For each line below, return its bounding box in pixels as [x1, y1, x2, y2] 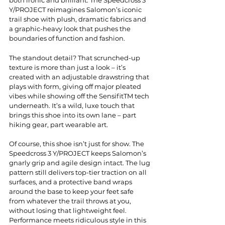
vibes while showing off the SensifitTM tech [9, 92, 151, 100]
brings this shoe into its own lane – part [9, 111, 138, 119]
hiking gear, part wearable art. [9, 121, 108, 129]
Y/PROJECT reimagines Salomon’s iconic [9, 5, 143, 14]
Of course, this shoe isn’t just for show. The [9, 140, 146, 148]
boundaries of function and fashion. [9, 34, 125, 42]
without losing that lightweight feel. [9, 206, 128, 214]
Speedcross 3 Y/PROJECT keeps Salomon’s [9, 149, 148, 157]
